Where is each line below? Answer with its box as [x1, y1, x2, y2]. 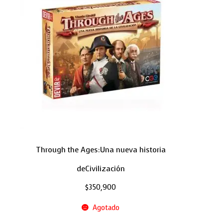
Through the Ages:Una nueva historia [35, 145, 166, 155]
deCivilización [76, 164, 125, 174]
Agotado [92, 203, 119, 213]
